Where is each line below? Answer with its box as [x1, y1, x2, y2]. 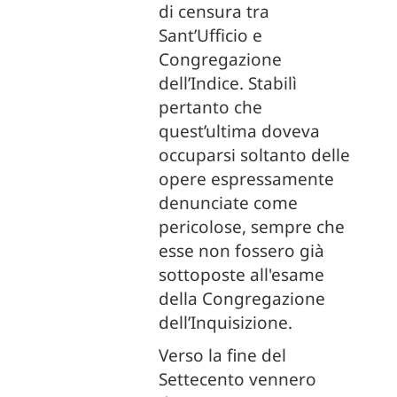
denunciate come [159, 191, 299, 214]
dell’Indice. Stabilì [159, 72, 298, 95]
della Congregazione [159, 287, 326, 310]
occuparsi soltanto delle [159, 144, 351, 167]
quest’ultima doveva [159, 120, 321, 143]
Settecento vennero [159, 368, 317, 391]
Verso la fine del [159, 344, 287, 367]
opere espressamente [159, 167, 335, 191]
